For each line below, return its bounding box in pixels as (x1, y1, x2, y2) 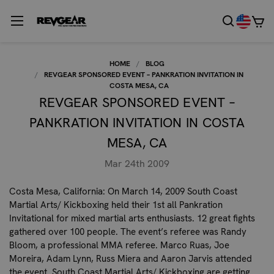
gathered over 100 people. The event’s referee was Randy (9, 225, 246, 238)
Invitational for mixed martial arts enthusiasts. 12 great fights (9, 212, 255, 224)
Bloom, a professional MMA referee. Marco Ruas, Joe (9, 239, 229, 251)
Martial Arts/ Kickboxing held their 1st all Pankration (9, 198, 223, 211)
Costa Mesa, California (9, 185, 103, 198)
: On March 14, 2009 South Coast (103, 185, 237, 198)
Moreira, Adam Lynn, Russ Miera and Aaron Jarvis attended (9, 252, 252, 265)
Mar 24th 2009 (105, 157, 169, 170)
